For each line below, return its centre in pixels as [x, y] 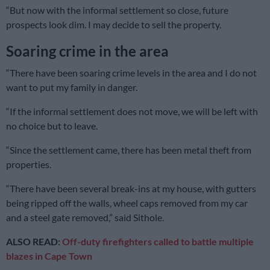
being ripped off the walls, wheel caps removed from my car [127, 203]
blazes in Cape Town [49, 256]
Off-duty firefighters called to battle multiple [158, 242]
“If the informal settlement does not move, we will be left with [132, 111]
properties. [29, 165]
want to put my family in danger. [72, 87]
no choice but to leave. [52, 126]
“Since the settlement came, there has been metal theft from [129, 150]
